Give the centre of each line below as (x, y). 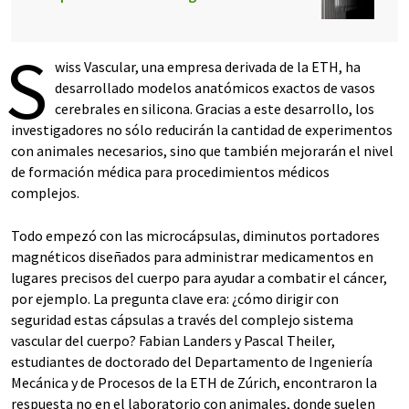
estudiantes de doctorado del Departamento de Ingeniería (192, 362)
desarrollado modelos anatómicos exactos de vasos (215, 88)
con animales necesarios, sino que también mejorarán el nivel (202, 151)
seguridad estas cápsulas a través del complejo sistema (182, 320)
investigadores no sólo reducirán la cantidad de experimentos (202, 130)
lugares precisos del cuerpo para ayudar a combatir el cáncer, (199, 278)
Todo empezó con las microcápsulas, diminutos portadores (195, 236)
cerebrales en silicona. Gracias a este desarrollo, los (215, 109)
